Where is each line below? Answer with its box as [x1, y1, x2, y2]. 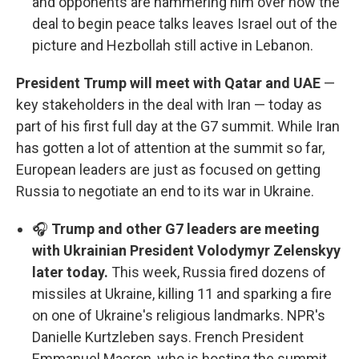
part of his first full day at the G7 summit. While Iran [16, 118, 340, 135]
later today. [32, 264, 111, 281]
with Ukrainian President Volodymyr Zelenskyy [32, 242, 341, 260]
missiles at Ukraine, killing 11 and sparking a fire [32, 285, 332, 303]
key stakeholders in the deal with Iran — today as [16, 96, 322, 114]
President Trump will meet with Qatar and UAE [16, 75, 321, 92]
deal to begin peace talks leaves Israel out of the [32, 15, 337, 33]
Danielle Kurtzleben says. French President [32, 329, 304, 346]
